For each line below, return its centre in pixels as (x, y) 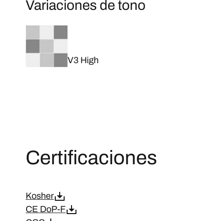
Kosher (40, 196)
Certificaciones (91, 158)
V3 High (83, 60)
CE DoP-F (46, 209)
